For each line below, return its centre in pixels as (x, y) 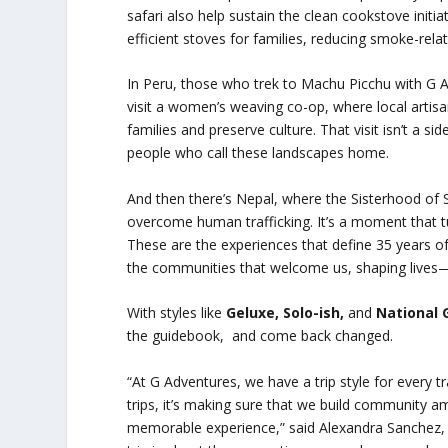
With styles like (177, 313)
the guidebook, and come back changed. (260, 336)
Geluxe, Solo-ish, (287, 313)
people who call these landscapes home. (258, 153)
